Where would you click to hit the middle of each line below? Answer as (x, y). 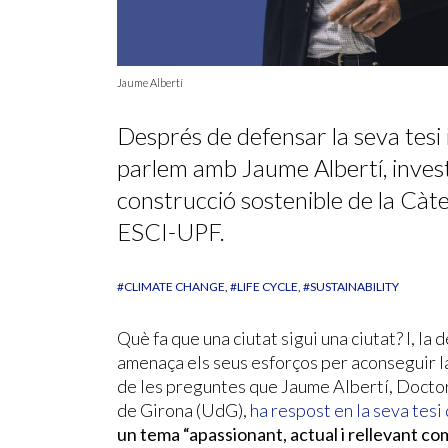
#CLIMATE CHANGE (171, 286)
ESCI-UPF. (171, 231)
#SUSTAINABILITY (351, 286)
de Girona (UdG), (183, 409)
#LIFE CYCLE (264, 286)
